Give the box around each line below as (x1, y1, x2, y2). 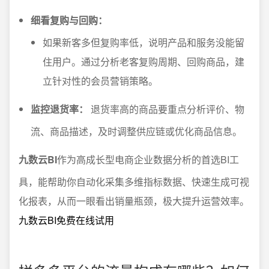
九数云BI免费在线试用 (19, 213, 114, 227)
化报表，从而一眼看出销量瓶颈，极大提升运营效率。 (19, 194, 249, 208)
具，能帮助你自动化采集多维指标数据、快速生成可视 (19, 175, 249, 189)
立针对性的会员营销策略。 (43, 74, 158, 88)
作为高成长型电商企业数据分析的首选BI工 (57, 153, 239, 166)
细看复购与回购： (31, 13, 107, 27)
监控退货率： (31, 102, 88, 116)
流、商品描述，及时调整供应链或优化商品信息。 (31, 124, 242, 138)
